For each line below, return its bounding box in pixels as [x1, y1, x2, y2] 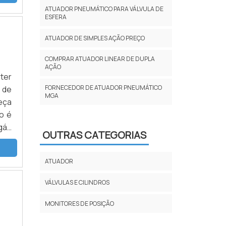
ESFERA [44, 12, 67, 21]
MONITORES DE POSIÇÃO [44, 199, 114, 208]
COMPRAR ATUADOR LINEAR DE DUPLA [44, 54, 155, 63]
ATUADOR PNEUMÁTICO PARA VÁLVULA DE [44, 4, 163, 13]
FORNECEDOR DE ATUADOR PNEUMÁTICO [44, 83, 162, 92]
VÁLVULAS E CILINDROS [44, 178, 109, 187]
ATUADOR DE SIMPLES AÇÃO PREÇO [44, 33, 145, 42]
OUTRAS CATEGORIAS [42, 128, 146, 142]
